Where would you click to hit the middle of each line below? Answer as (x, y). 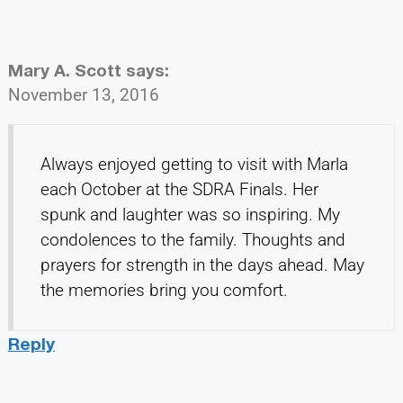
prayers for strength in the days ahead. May (202, 265)
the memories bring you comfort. (164, 291)
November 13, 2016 (83, 95)
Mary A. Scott (64, 70)
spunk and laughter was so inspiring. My (190, 215)
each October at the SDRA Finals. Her (179, 190)
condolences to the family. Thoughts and (193, 240)
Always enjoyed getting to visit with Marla (194, 165)
